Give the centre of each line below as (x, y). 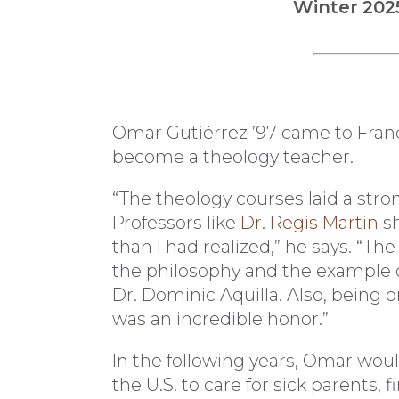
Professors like (176, 222)
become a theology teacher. (233, 157)
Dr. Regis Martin (309, 222)
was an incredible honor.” (220, 318)
